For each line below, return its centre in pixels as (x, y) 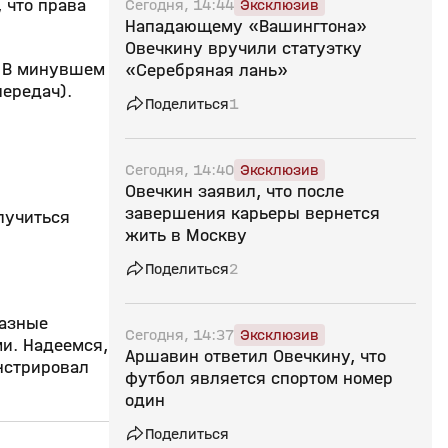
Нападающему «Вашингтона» (246, 26)
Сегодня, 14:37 (179, 334)
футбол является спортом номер (259, 378)
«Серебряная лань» (206, 70)
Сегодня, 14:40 (179, 169)
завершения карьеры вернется (252, 213)
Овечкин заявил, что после (234, 191)
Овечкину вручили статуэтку (243, 48)
